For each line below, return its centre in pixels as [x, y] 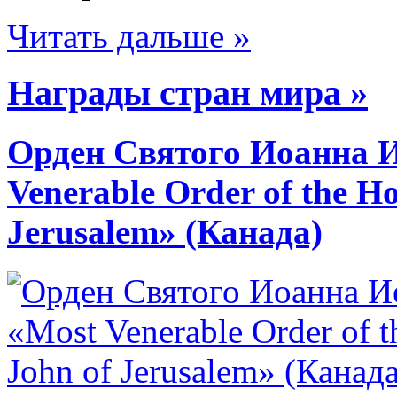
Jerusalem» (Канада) [165, 232]
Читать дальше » [129, 35]
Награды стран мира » [187, 93]
